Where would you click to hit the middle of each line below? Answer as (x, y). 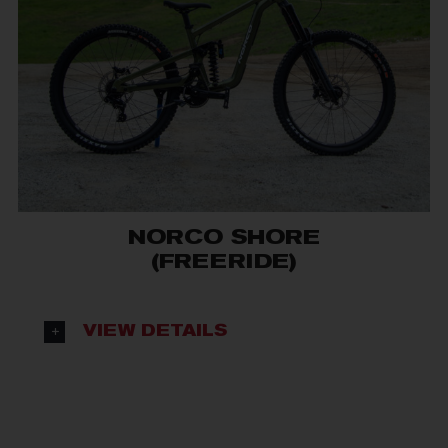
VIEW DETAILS (155, 332)
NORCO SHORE (224, 238)
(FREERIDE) (224, 262)
